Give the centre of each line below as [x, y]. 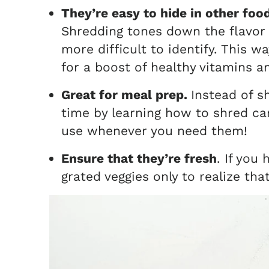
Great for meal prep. [126, 95]
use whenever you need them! [154, 131]
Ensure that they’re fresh [139, 158]
